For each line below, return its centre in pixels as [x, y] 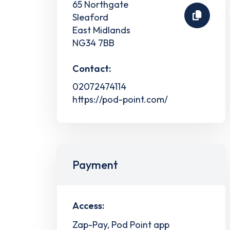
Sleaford [90, 17]
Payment [95, 165]
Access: [88, 205]
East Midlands [101, 30]
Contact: [92, 68]
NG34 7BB [93, 43]
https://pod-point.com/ [120, 99]
